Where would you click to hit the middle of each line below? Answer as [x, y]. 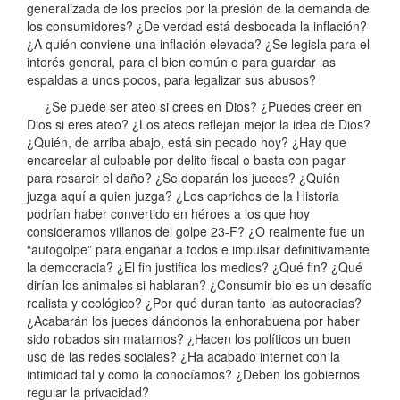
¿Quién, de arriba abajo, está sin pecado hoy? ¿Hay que [187, 142]
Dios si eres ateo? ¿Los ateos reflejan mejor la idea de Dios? [199, 125]
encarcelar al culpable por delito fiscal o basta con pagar [186, 160]
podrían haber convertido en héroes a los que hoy [168, 214]
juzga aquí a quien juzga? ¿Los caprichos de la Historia [183, 196]
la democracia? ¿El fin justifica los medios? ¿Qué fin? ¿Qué [195, 267]
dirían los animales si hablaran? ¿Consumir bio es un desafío [200, 285]
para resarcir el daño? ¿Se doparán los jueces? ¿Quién [183, 178]
